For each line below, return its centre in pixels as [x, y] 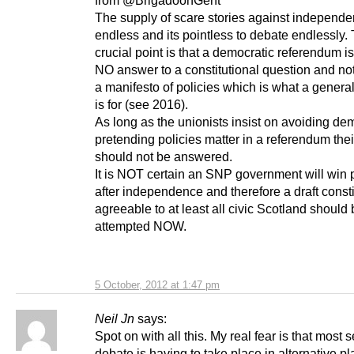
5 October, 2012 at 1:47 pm [157, 285]
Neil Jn [115, 319]
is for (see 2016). [141, 105]
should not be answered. [164, 157]
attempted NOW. [141, 226]
